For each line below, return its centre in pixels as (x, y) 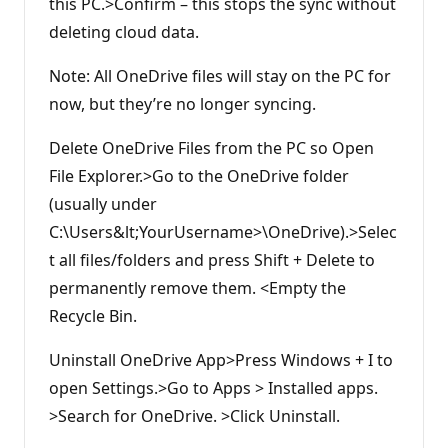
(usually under (103, 204)
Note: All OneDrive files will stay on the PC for (220, 76)
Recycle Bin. (93, 316)
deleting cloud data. (124, 32)
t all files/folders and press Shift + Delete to (212, 260)
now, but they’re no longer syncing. (182, 104)
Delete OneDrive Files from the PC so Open (211, 148)
